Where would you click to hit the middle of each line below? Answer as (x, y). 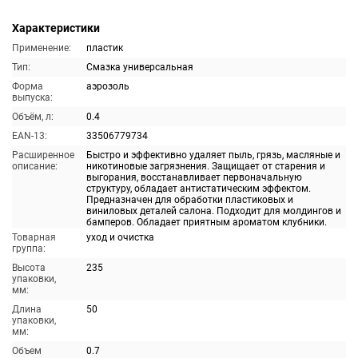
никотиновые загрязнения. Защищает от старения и (206, 166)
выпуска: (32, 97)
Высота (29, 268)
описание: (35, 166)
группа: (29, 249)
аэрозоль (108, 86)
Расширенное (43, 155)
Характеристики (56, 28)
